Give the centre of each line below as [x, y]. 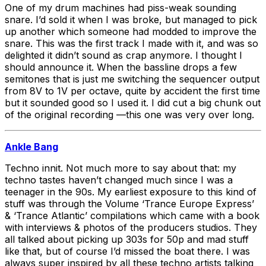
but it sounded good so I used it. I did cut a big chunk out [133, 102]
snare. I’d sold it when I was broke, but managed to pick [131, 19]
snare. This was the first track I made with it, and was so [132, 43]
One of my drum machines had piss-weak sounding [121, 7]
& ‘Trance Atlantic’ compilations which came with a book [132, 215]
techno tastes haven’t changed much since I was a [119, 180]
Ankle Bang [31, 146]
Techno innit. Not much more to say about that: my [121, 168]
